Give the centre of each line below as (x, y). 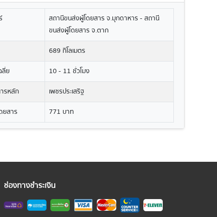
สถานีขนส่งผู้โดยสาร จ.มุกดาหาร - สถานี (104, 18)
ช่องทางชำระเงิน (30, 186)
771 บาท (62, 112)
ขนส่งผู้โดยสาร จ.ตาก (79, 31)
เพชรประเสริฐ (67, 92)
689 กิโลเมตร (67, 51)
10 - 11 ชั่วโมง (70, 71)
